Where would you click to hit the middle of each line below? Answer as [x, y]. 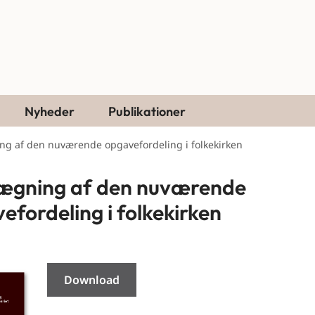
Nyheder [50, 112]
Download [91, 280]
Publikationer [147, 112]
